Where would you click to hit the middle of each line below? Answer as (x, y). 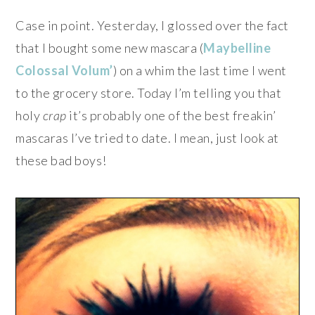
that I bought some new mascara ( (110, 47)
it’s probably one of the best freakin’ (171, 115)
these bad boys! (61, 160)
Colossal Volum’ (64, 70)
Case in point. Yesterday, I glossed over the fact (152, 25)
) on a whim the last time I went (200, 70)
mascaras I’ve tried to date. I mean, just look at (147, 137)
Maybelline (237, 47)
